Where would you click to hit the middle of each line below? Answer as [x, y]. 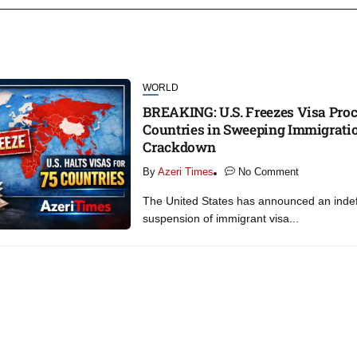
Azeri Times [186, 172]
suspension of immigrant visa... [221, 219]
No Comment [269, 172]
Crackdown [179, 147]
